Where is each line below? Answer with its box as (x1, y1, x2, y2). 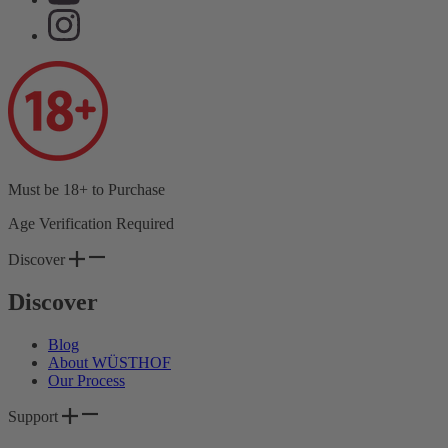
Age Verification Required (8, 214, 174, 232)
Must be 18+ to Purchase (8, 180, 165, 198)
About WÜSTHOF (48, 353, 171, 371)
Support (8, 407, 62, 425)
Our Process (48, 371, 125, 389)
